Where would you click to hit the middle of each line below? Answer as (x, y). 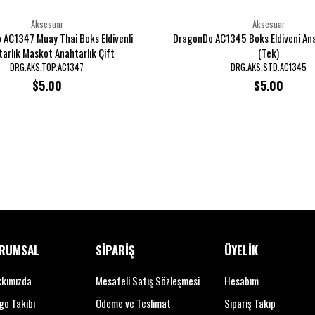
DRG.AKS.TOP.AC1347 (47, 67)
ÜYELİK (241, 250)
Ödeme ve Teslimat (133, 303)
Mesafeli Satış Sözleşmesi (148, 281)
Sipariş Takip (250, 303)
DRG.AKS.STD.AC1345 (268, 67)
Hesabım (242, 281)
